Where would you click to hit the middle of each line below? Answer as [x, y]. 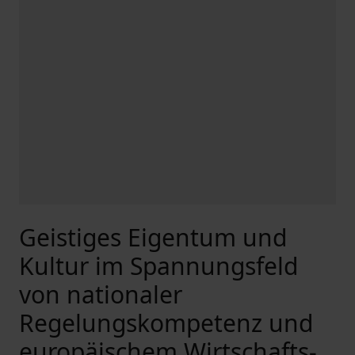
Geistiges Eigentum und [153, 237]
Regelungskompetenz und [166, 323]
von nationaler [101, 294]
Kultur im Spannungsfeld [158, 266]
